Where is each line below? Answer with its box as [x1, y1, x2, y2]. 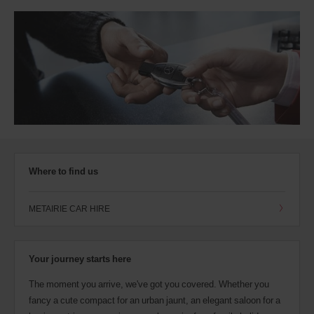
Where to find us [29, 165, 98, 178]
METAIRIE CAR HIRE [29, 203, 110, 215]
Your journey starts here [29, 252, 131, 266]
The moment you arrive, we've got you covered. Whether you [29, 278, 269, 291]
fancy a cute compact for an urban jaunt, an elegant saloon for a [29, 294, 280, 307]
